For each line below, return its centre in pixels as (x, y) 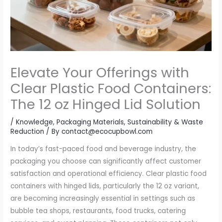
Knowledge (35, 122)
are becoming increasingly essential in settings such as (103, 199)
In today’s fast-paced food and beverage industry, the (104, 149)
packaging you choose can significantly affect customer (106, 162)
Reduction (28, 131)
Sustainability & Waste (166, 122)
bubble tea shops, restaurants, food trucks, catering (98, 211)
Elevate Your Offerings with (100, 72)
